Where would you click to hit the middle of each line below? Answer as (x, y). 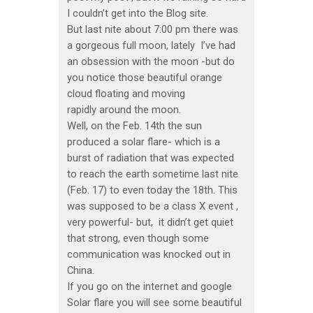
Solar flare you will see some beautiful (154, 303)
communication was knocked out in (148, 255)
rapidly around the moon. (124, 110)
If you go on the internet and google (149, 287)
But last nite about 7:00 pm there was (152, 30)
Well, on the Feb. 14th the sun (134, 126)
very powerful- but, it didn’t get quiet (150, 223)
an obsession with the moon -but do (151, 62)
